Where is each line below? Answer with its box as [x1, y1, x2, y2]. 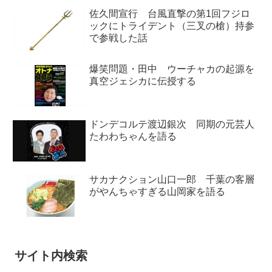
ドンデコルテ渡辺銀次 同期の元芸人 [89, 119, 255, 130]
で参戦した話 [89, 32, 148, 43]
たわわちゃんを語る [89, 131, 177, 142]
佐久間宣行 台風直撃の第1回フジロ [89, 8, 251, 19]
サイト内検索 [15, 248, 87, 262]
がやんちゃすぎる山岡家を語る [89, 186, 226, 197]
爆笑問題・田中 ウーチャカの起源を [89, 63, 255, 74]
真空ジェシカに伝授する [89, 75, 197, 86]
